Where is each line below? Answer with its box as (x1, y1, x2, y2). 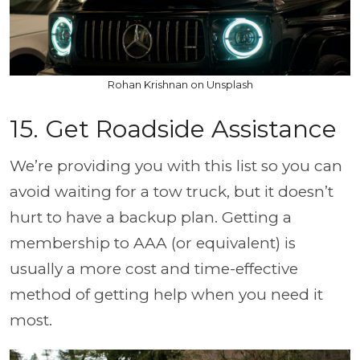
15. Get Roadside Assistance (10, 113, 337, 144)
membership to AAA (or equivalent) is (10, 233, 296, 252)
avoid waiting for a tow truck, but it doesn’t (10, 182, 333, 201)
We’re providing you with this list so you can (10, 156, 342, 175)
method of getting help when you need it (10, 284, 323, 304)
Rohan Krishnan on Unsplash (107, 77, 253, 91)
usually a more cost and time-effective (10, 259, 298, 278)
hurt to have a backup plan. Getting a (10, 207, 292, 227)
